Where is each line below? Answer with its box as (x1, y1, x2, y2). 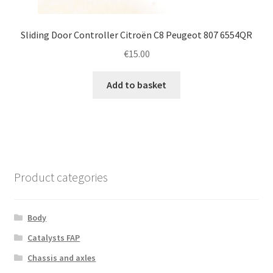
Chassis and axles (27, 252, 96, 263)
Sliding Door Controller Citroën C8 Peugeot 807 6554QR (21, 29, 252, 41)
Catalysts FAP (27, 232, 80, 243)
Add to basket (107, 78, 166, 91)
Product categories (13, 169, 108, 185)
